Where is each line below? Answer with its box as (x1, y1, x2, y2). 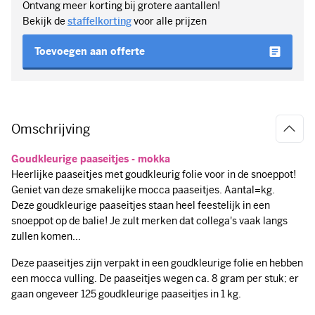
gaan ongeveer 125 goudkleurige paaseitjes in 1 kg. (11, 288, 243, 301)
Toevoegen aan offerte (34, 44, 145, 58)
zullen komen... (11, 230, 83, 243)
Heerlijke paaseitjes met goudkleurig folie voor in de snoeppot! (11, 168, 296, 181)
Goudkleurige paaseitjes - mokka (11, 153, 170, 166)
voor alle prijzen (131, 15, 207, 28)
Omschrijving (11, 120, 90, 137)
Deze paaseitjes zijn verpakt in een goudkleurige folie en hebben (11, 257, 303, 270)
